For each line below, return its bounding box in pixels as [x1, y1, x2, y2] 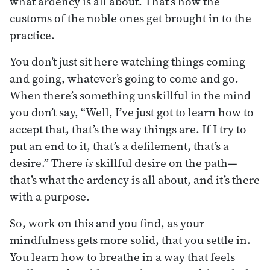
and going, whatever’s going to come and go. [10, 70, 239, 86]
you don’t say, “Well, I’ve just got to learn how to [10, 104, 254, 120]
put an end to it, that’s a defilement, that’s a [10, 137, 229, 154]
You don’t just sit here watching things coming [10, 53, 245, 69]
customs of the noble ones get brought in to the [10, 10, 251, 26]
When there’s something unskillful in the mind [10, 87, 251, 103]
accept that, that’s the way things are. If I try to [10, 121, 246, 137]
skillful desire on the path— [93, 154, 237, 171]
